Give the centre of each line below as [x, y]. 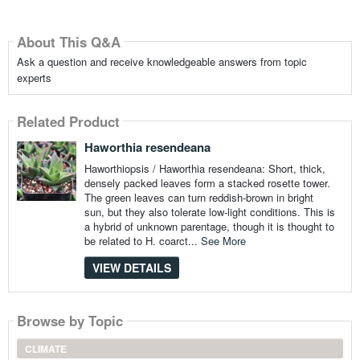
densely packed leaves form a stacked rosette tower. [207, 183]
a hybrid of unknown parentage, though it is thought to [209, 227]
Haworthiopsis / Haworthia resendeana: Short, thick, [205, 169]
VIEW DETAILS [131, 268]
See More [223, 241]
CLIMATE [45, 348]
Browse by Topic [70, 320]
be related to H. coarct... [142, 241]
